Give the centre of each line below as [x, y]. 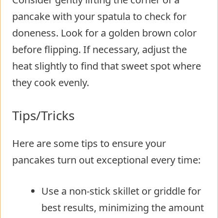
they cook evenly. [51, 82]
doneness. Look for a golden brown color [104, 33]
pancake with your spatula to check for [99, 16]
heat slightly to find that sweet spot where [107, 66]
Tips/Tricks [43, 115]
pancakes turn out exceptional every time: [106, 160]
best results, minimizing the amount [123, 207]
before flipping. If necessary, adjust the [100, 49]
